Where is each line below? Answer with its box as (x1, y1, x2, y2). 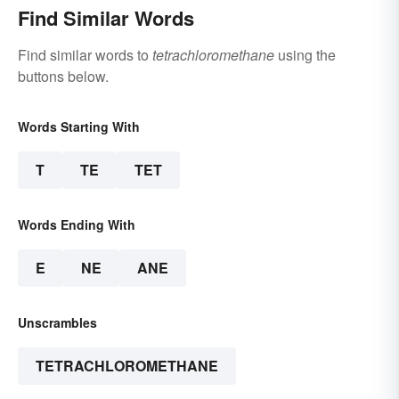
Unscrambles (18, 313, 97, 332)
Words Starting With (18, 118, 140, 136)
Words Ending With (18, 216, 135, 234)
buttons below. (18, 66, 109, 87)
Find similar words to (18, 45, 152, 66)
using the (274, 45, 336, 66)
